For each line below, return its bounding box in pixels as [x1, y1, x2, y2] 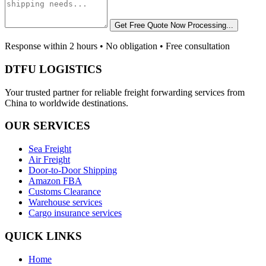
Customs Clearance [28, 186, 101, 197]
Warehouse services [28, 197, 102, 208]
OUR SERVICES [5, 119, 90, 132]
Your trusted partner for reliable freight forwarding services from [5, 87, 245, 97]
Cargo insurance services [28, 208, 122, 218]
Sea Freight [28, 144, 71, 154]
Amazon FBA [28, 176, 82, 186]
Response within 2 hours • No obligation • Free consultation [5, 41, 230, 52]
